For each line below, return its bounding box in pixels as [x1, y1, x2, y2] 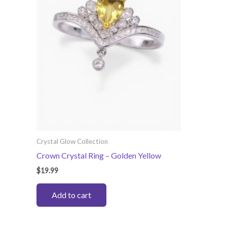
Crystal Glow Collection [36, 137, 108, 145]
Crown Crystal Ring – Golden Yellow [36, 150, 161, 161]
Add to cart [52, 190, 91, 200]
